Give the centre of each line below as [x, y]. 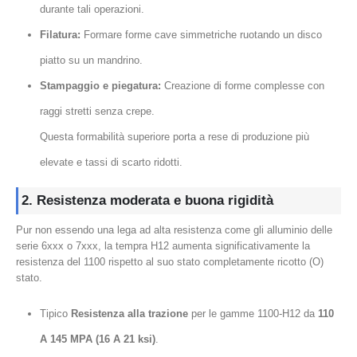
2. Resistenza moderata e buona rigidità [147, 201]
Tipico [55, 313]
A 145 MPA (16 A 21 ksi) [97, 339]
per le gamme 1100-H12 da [253, 313]
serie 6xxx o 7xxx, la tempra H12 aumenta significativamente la [163, 246]
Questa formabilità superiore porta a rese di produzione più [174, 137]
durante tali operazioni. [92, 10]
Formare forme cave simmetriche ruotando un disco [201, 35]
